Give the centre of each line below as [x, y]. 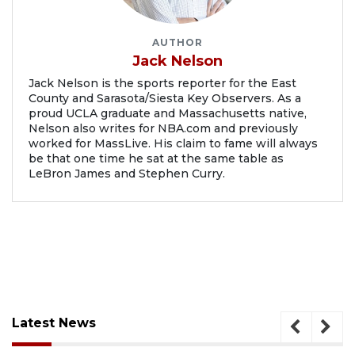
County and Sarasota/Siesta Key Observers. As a [165, 99]
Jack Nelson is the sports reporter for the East [162, 84]
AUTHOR [177, 43]
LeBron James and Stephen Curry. [127, 174]
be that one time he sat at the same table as [156, 159]
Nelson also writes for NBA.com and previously [163, 129]
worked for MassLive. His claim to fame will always [173, 144]
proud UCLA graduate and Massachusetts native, [168, 114]
